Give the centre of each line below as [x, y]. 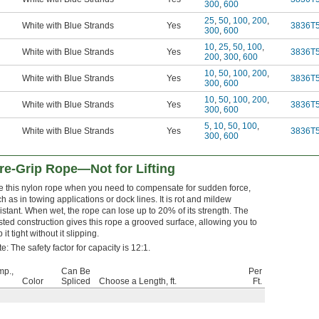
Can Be [76, 272]
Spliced [76, 282]
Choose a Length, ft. [138, 282]
